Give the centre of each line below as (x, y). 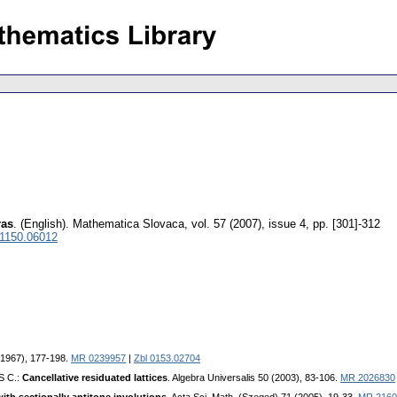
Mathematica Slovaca (128, 224)
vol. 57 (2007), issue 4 (249, 224)
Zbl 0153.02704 (167, 358)
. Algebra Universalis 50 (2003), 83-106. (254, 378)
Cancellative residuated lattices (95, 378)
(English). (45, 224)
